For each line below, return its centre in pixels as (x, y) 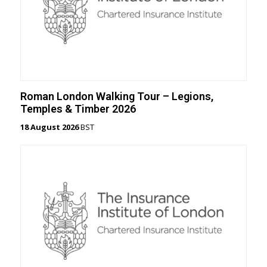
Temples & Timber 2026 (78, 109)
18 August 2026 (49, 127)
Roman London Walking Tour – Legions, (117, 97)
